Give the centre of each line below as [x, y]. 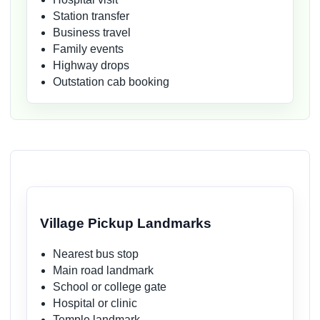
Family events [88, 49]
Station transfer [91, 16]
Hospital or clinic [95, 304]
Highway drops [91, 66]
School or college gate [110, 287]
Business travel [92, 33]
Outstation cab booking [111, 82]
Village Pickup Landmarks [126, 223]
